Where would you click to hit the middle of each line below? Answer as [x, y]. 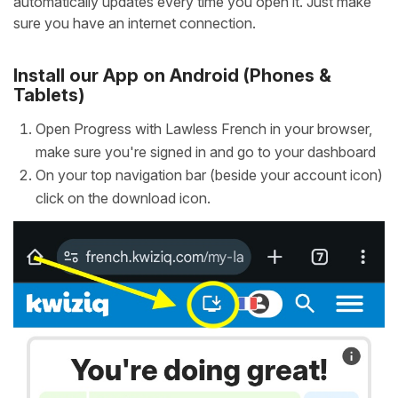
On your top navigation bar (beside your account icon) [209, 175]
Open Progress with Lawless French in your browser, [204, 128]
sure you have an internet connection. [135, 23]
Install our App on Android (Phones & [172, 75]
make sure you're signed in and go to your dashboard [206, 151]
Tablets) [49, 95]
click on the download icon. [123, 198]
